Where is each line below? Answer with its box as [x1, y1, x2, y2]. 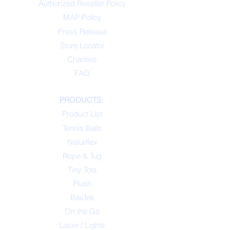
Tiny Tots [67, 165, 97, 175]
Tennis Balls [62, 123, 102, 133]
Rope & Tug [63, 151, 102, 161]
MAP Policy [63, 12, 102, 22]
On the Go [65, 206, 100, 216]
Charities [67, 54, 97, 64]
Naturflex [67, 137, 98, 147]
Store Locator [60, 41, 105, 50]
